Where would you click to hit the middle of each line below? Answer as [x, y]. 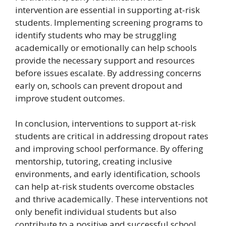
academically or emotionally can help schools [106, 48]
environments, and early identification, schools [108, 174]
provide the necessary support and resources [105, 60]
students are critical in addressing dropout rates [112, 136]
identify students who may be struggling [96, 35]
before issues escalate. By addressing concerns [108, 73]
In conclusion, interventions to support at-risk [105, 123]
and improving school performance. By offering [109, 149]
